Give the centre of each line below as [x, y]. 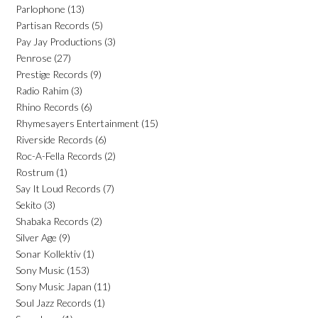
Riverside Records [54, 139]
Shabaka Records [52, 221]
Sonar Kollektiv [48, 253]
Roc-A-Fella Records [59, 155]
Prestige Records [52, 74]
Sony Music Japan [54, 286]
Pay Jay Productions [59, 41]
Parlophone [40, 9]
